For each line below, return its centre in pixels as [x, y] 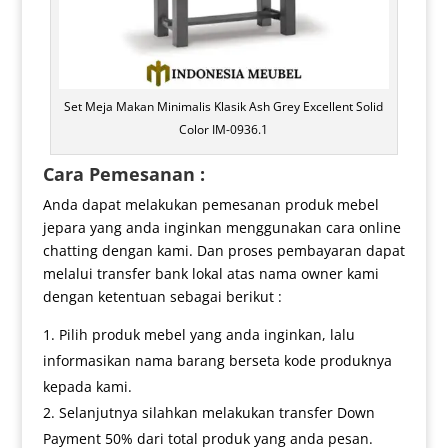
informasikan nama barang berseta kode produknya [217, 361]
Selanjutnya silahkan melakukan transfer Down [216, 413]
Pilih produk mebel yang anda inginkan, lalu [206, 335]
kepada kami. [87, 387]
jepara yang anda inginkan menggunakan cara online [221, 228]
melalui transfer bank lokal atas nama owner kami [210, 274]
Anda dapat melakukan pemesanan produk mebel [210, 205]
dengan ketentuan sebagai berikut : [162, 297]
